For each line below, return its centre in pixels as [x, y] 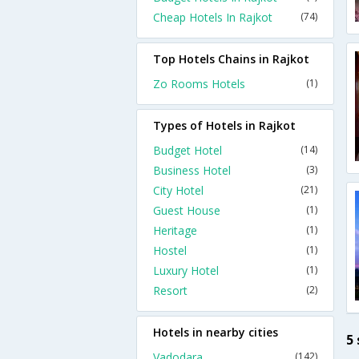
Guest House [187, 210]
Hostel [170, 250]
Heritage [175, 230]
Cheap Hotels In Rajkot [213, 17]
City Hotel [178, 190]
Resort [170, 290]
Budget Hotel [188, 150]
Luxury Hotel [186, 270]
